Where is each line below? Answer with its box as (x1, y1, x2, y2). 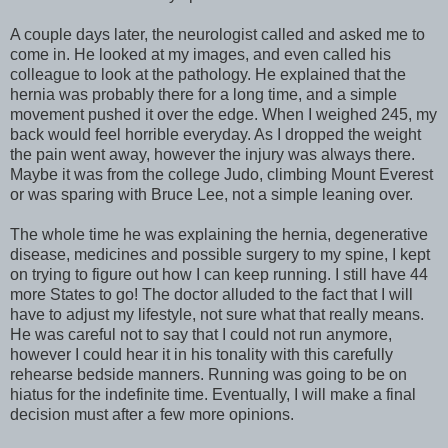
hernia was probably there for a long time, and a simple (10, 85, 397, 103)
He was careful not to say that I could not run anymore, (10, 325, 392, 343)
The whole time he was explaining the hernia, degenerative (10, 225, 428, 243)
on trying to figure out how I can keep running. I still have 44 (10, 265, 428, 283)
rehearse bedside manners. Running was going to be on (10, 365, 407, 383)
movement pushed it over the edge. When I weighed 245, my (10, 105, 437, 123)
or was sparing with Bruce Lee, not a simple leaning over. (10, 185, 413, 203)
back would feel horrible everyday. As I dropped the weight (10, 125, 421, 143)
